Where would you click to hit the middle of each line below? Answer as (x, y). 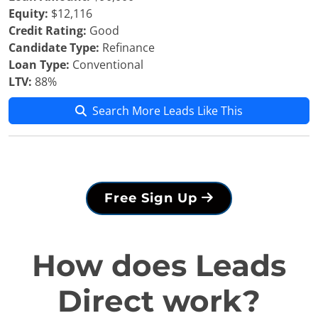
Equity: (28, 13)
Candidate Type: (54, 48)
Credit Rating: (48, 31)
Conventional (106, 65)
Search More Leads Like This (168, 111)
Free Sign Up (153, 198)
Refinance (127, 48)
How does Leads (159, 265)
